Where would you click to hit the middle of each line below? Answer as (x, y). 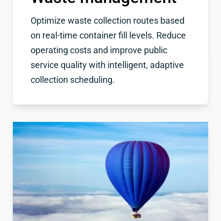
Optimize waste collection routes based (107, 21)
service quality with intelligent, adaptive (107, 65)
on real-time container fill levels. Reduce (108, 36)
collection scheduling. (73, 80)
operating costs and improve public (99, 50)
